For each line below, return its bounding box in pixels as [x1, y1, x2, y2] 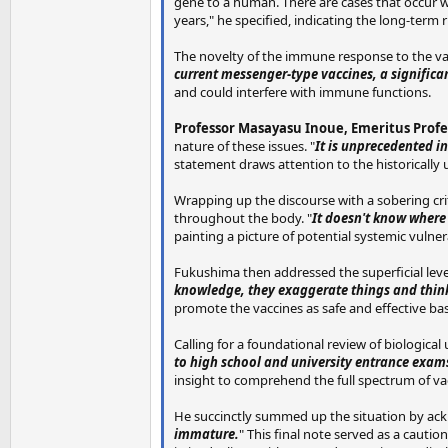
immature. [174, 424, 239, 443]
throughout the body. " [174, 208, 312, 227]
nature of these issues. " [174, 136, 315, 155]
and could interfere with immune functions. [174, 82, 431, 101]
